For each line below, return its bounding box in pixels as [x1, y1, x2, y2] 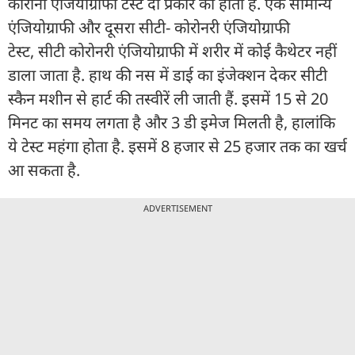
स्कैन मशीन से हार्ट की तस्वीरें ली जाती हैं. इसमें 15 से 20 [8, 87, 328, 109]
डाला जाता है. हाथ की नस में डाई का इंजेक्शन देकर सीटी [8, 63, 327, 86]
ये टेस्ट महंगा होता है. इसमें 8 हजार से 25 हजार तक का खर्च [8, 135, 347, 157]
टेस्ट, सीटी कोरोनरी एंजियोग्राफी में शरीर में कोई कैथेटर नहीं [8, 40, 337, 62]
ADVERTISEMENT [143, 201, 212, 214]
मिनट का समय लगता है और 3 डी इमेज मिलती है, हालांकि [8, 111, 335, 133]
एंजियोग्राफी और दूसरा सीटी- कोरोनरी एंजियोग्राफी [8, 16, 290, 38]
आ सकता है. [8, 158, 84, 181]
